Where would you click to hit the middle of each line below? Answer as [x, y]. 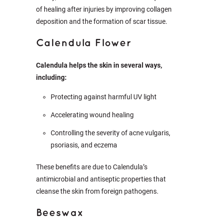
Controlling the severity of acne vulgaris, [110, 133]
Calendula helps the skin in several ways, [99, 65]
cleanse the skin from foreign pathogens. [97, 191]
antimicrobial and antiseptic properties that [101, 179]
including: [51, 77]
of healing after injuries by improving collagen [104, 9]
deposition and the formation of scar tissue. [102, 21]
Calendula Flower [84, 43]
